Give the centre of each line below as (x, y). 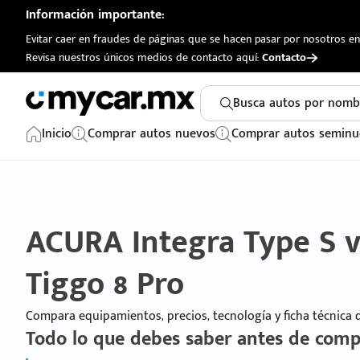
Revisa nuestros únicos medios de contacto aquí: (144, 57)
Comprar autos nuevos (151, 134)
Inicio (57, 134)
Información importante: (95, 15)
